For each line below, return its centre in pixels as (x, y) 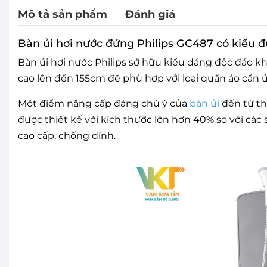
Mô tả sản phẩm (63, 14)
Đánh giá (150, 14)
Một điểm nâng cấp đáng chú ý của (104, 103)
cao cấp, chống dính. (67, 135)
